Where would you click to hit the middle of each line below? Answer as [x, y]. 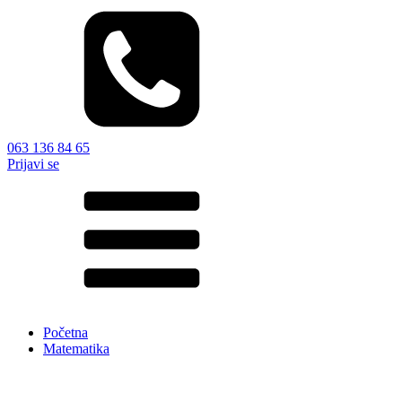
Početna [66, 333]
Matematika [76, 349]
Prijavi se [33, 164]
